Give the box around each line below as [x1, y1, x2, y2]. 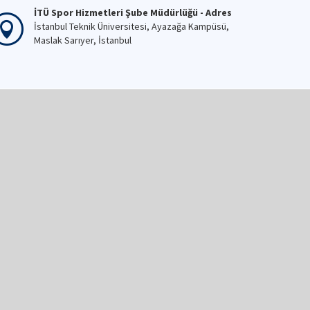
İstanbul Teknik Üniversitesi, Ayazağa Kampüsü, [34, 20, 229, 33]
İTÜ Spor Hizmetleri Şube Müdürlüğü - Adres [34, 6, 234, 19]
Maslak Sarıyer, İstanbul [34, 34, 131, 46]
